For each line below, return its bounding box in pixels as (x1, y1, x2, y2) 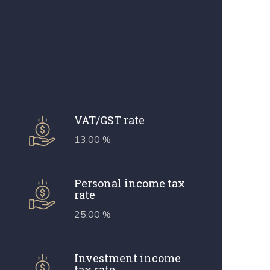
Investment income (74, 250, 181, 265)
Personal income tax (74, 175, 185, 190)
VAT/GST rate (74, 112, 145, 127)
